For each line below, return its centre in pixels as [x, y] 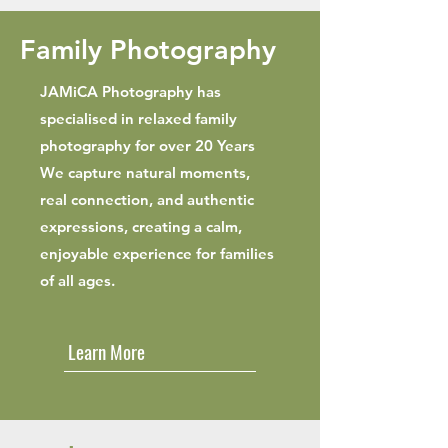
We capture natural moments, [145, 172]
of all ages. [77, 280]
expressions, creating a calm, [141, 226]
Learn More [106, 350]
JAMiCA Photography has [130, 91]
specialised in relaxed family [138, 118]
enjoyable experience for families [157, 253]
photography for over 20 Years [147, 145]
